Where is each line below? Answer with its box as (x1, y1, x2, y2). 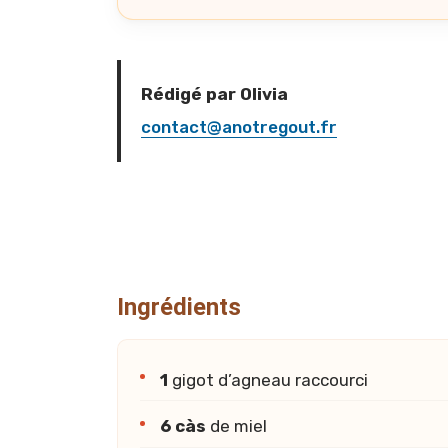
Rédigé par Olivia (141, 84, 288, 105)
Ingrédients (117, 292, 241, 321)
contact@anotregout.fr (141, 117, 337, 138)
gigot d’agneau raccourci (168, 369, 369, 390)
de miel (206, 416, 268, 437)
